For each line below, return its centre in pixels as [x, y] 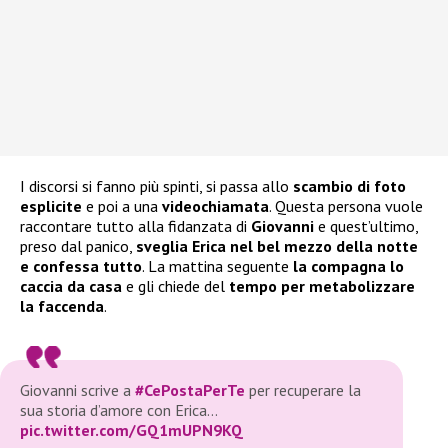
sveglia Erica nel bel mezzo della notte [277, 246]
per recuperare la [303, 390]
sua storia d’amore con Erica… [118, 410]
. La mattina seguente [217, 266]
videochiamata [215, 206]
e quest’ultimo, [368, 226]
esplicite [51, 206]
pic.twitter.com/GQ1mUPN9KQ [131, 430]
